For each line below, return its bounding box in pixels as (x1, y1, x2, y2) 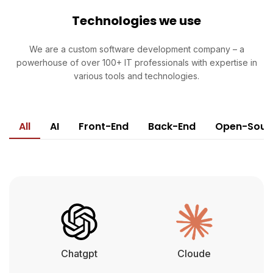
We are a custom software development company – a (29, 43, 244, 54)
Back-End (148, 119, 196, 133)
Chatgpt (60, 247, 97, 260)
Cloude (177, 247, 211, 260)
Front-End (79, 119, 129, 133)
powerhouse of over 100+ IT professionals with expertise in (16, 57, 257, 68)
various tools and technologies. (74, 70, 199, 81)
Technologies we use (72, 12, 201, 29)
